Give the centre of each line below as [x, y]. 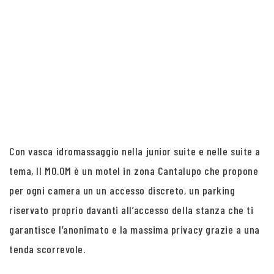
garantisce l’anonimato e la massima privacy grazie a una [135, 229]
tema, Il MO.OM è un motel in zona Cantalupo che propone [134, 171]
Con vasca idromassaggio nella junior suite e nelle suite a [135, 151]
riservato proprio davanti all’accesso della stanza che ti [131, 210]
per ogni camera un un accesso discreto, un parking [122, 190]
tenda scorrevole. [47, 249]
